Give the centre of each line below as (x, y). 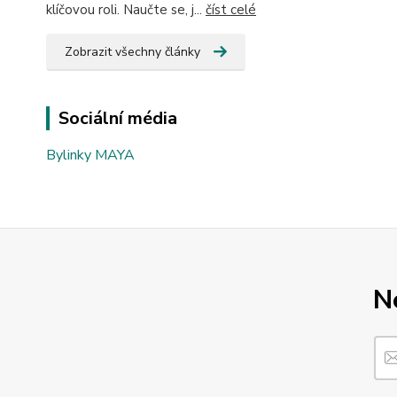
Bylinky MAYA (90, 155)
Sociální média (118, 118)
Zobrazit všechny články (132, 51)
